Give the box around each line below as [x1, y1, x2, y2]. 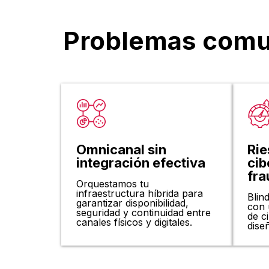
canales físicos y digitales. [76, 216, 192, 229]
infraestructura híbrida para [76, 187, 203, 200]
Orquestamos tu [76, 178, 149, 190]
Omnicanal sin [76, 142, 166, 158]
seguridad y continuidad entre [76, 207, 211, 219]
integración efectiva [76, 155, 205, 171]
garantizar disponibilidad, [76, 197, 189, 210]
